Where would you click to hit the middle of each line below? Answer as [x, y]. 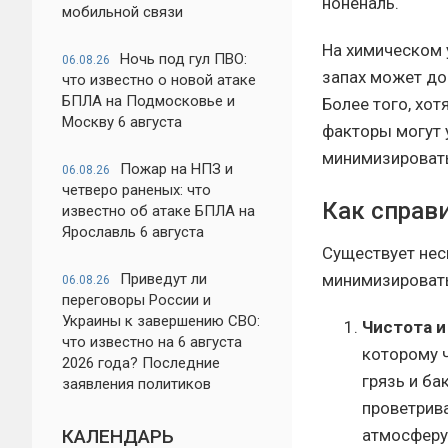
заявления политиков [136, 384]
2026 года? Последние [141, 363]
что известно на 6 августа [152, 342]
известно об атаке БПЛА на [158, 211]
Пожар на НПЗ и [176, 169]
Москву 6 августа [122, 122]
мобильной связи [122, 12]
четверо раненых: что [136, 190]
